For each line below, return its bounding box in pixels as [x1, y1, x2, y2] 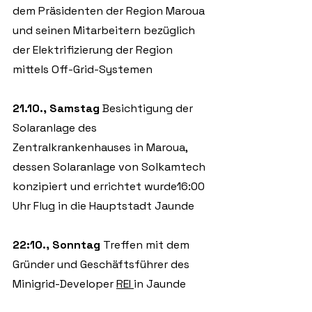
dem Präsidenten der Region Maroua [13, 3, 208, 18]
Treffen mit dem [103, 237, 192, 252]
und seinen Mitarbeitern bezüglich [13, 23, 198, 38]
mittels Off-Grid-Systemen [13, 62, 153, 77]
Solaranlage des [13, 120, 100, 135]
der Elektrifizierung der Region [13, 42, 175, 57]
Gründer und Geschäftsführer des [13, 257, 192, 272]
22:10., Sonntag [13, 237, 103, 252]
